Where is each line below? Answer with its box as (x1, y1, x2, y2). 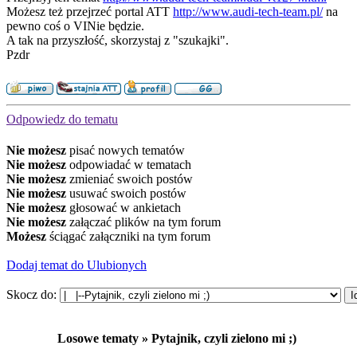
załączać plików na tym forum (66, 215, 221, 229)
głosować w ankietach (66, 201, 181, 214)
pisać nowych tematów (66, 143, 185, 157)
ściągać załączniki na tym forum (46, 229, 210, 243)
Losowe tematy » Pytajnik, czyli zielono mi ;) (57, 331, 300, 345)
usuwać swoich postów (66, 186, 186, 200)
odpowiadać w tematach (66, 158, 191, 171)
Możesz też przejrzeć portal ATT (6, 5, 173, 18)
